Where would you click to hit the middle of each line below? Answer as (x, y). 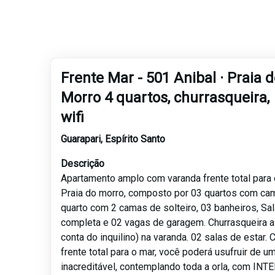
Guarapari (81, 139)
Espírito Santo (135, 139)
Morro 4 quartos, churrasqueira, (165, 98)
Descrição (83, 164)
